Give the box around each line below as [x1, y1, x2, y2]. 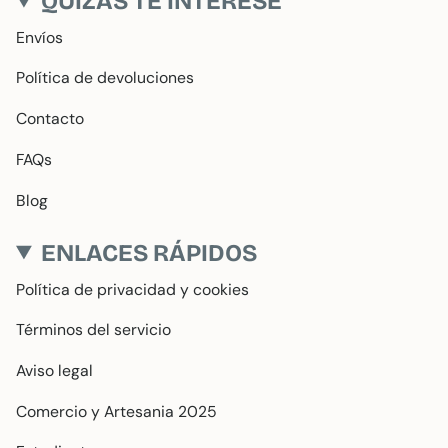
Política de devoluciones [16, 67, 194, 89]
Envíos [16, 26, 63, 48]
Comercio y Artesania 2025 [16, 400, 217, 422]
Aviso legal [16, 359, 93, 381]
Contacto [16, 108, 84, 130]
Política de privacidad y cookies [16, 278, 249, 300]
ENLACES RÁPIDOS [41, 238, 258, 267]
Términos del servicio [16, 319, 171, 341]
